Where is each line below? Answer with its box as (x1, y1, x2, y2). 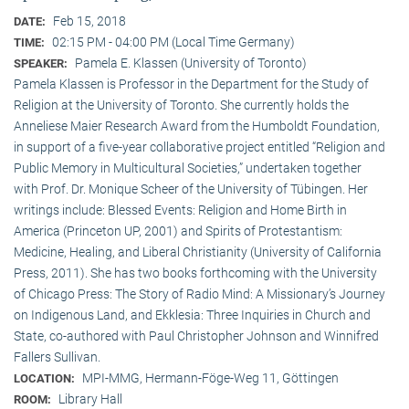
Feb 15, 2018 (53, 13, 126, 28)
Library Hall (58, 391, 122, 406)
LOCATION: (14, 371, 78, 385)
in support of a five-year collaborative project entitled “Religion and (14, 139, 385, 154)
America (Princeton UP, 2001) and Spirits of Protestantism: (14, 223, 342, 238)
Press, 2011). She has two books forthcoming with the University (14, 265, 377, 280)
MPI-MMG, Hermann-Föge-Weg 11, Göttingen (82, 370, 339, 385)
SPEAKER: (14, 56, 70, 70)
